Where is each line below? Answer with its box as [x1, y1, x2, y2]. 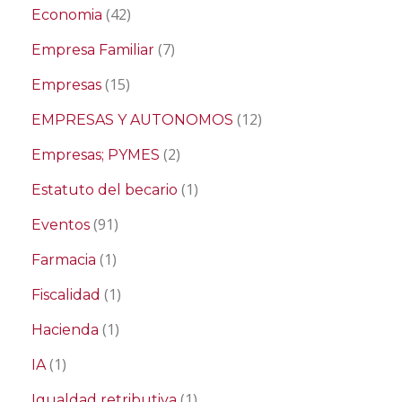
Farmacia [31, 250, 96, 268]
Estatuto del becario [31, 180, 178, 198]
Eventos [31, 215, 90, 233]
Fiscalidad [31, 285, 100, 303]
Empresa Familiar [31, 40, 154, 58]
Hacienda [31, 320, 99, 338]
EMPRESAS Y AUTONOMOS [31, 110, 233, 128]
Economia [31, 5, 102, 23]
